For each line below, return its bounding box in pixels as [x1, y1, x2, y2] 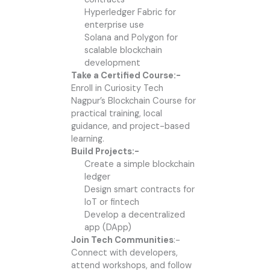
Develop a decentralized [84, 209, 185, 221]
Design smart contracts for [84, 184, 195, 196]
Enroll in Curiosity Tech [71, 83, 163, 95]
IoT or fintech [84, 196, 139, 209]
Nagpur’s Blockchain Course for [71, 95, 196, 107]
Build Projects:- [71, 146, 139, 158]
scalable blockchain [84, 45, 162, 57]
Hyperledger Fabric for [84, 7, 176, 19]
